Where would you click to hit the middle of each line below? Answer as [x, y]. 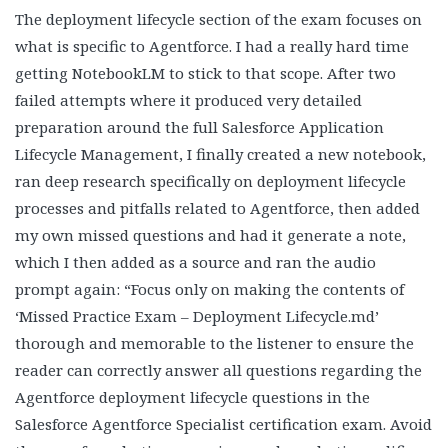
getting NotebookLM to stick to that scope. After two [205, 72]
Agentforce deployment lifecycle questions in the [192, 396]
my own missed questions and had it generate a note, [210, 234]
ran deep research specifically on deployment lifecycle [210, 180]
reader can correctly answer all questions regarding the [218, 369]
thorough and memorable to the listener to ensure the [214, 342]
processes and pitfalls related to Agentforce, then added [217, 207]
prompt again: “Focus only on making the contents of [209, 288]
